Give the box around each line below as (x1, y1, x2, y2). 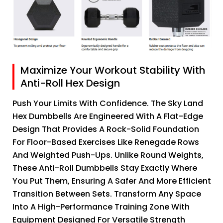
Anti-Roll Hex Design (20, 76, 120, 91)
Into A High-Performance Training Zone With (12, 201, 190, 213)
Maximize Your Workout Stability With (20, 63, 205, 78)
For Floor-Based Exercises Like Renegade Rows (12, 136, 199, 148)
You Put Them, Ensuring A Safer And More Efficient (12, 175, 211, 187)
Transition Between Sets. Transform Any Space (12, 188, 201, 200)
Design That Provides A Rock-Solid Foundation (12, 123, 199, 135)
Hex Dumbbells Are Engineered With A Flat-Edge (12, 111, 203, 122)
